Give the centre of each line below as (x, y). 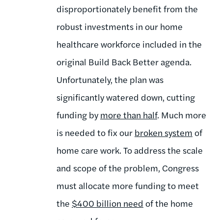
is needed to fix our (96, 132)
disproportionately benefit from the (127, 8)
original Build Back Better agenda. (124, 61)
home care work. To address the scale (130, 150)
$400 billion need (108, 203)
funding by (78, 114)
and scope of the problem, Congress (128, 167)
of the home (168, 203)
